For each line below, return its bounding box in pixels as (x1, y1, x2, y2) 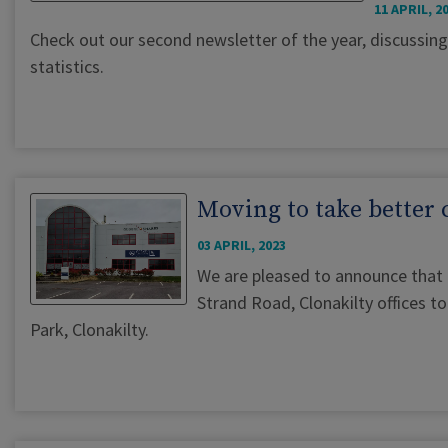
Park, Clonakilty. (30, 318, 149, 342)
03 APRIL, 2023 (197, 236, 286, 255)
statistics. (30, 55, 104, 79)
